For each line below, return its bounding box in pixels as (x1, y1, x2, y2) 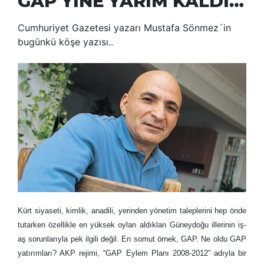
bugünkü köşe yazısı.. (18, 36, 113, 48)
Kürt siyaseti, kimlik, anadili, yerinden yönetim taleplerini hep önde (18, 206, 246, 215)
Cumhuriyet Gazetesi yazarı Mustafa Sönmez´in (18, 22, 231, 34)
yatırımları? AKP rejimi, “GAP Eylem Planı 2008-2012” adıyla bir (18, 248, 246, 258)
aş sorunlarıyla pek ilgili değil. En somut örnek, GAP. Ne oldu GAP (18, 234, 246, 243)
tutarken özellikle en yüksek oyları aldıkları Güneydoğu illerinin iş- (18, 220, 246, 229)
